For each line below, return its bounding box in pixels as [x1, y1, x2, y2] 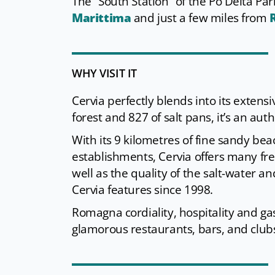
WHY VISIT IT [72, 66, 137, 81]
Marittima [72, 10, 131, 26]
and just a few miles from [131, 10, 270, 26]
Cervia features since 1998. [72, 182, 213, 198]
